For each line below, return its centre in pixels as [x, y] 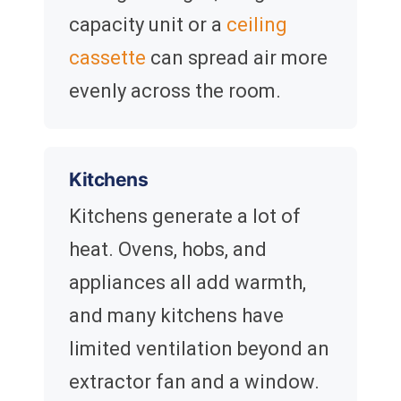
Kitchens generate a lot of [185, 217]
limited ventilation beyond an [199, 349]
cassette [107, 58]
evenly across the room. [175, 91]
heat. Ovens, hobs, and [168, 250]
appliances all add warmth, [188, 283]
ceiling [257, 25]
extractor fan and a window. [194, 382]
